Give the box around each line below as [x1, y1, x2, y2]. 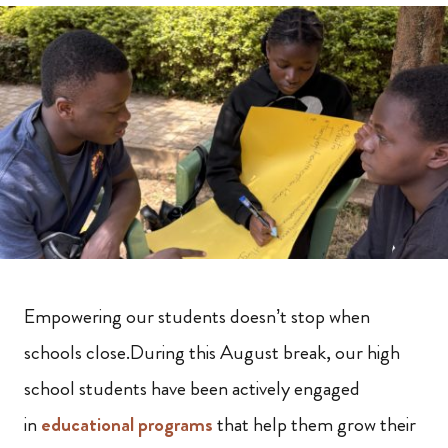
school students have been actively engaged [24, 373, 360, 403]
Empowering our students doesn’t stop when [24, 301, 370, 331]
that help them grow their [217, 409, 416, 439]
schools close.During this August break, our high [24, 337, 400, 367]
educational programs [41, 409, 213, 439]
